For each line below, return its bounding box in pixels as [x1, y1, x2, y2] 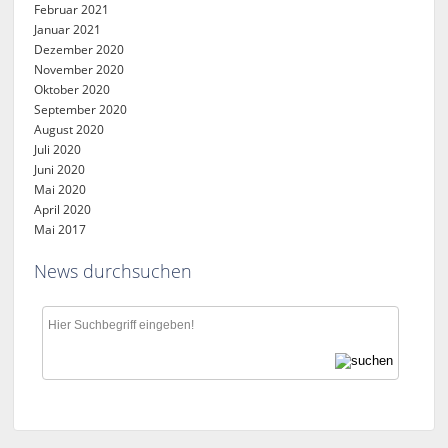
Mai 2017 [34, 221, 87, 238]
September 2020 [34, 101, 128, 118]
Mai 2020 [34, 181, 87, 198]
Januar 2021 [34, 21, 102, 38]
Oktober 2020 [34, 81, 111, 98]
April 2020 [34, 201, 92, 218]
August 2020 [34, 121, 105, 138]
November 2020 [34, 61, 125, 78]
